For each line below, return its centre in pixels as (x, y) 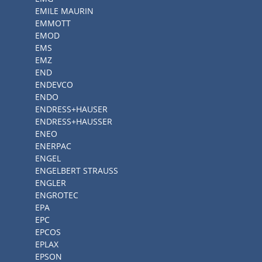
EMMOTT (53, 23)
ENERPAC (53, 146)
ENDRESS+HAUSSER (74, 121)
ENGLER (51, 183)
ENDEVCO (54, 85)
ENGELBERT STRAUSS (77, 170)
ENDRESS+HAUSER (71, 109)
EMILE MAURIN (64, 11)
